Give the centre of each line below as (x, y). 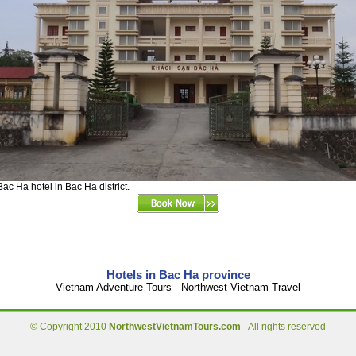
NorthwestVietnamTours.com (175, 327)
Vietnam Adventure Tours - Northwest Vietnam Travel (178, 287)
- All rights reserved (283, 327)
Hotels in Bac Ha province (178, 275)
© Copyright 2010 (70, 327)
